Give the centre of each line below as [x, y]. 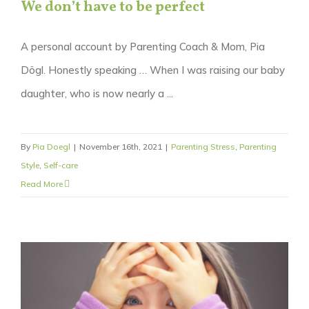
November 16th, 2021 [121, 146]
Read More [42, 183]
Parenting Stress [203, 146]
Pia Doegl [51, 146]
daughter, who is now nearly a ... [97, 93]
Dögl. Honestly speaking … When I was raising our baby [153, 70]
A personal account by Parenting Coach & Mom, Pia [143, 46]
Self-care [61, 165]
